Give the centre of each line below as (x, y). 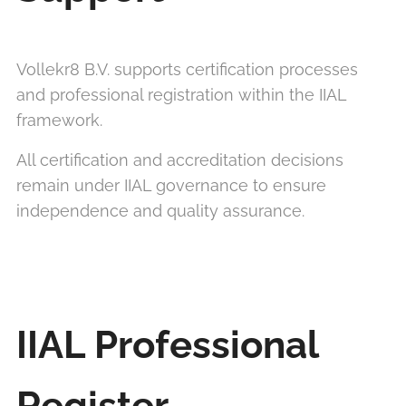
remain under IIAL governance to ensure (171, 185)
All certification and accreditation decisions (180, 160)
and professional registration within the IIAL (181, 95)
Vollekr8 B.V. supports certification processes (187, 69)
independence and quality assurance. (160, 211)
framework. (59, 120)
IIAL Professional (167, 345)
